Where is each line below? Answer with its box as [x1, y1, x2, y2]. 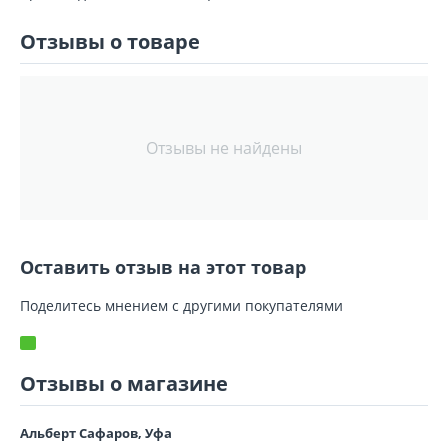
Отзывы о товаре [20, 28, 200, 55]
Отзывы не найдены [146, 137, 302, 159]
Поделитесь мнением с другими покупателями [20, 296, 343, 315]
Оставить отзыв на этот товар [20, 255, 306, 279]
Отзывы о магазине [20, 370, 228, 397]
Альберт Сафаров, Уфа [20, 424, 172, 442]
